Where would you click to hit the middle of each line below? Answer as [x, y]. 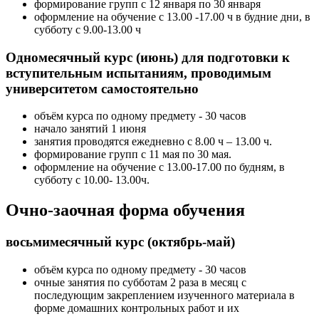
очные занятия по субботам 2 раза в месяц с [140, 282]
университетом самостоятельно [102, 88]
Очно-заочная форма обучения [125, 210]
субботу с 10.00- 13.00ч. [92, 180]
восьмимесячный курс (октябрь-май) [120, 242]
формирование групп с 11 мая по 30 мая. [133, 155]
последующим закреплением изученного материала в [164, 295]
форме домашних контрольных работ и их [137, 308]
